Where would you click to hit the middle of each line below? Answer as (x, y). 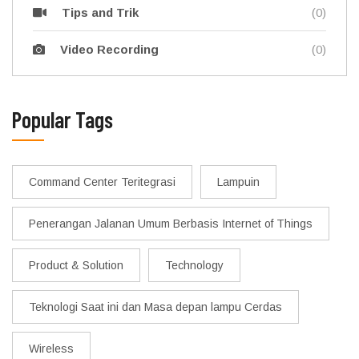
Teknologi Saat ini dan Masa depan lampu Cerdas (155, 307)
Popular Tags (63, 119)
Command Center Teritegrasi (102, 182)
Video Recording (109, 49)
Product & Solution (76, 265)
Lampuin (238, 182)
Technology (194, 265)
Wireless (51, 348)
